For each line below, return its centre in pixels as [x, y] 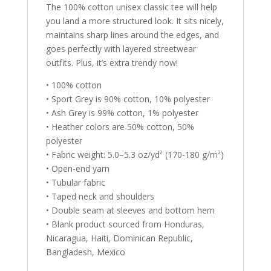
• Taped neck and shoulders [100, 197]
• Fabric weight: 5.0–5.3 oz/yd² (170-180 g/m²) [135, 155]
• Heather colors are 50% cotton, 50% [120, 127]
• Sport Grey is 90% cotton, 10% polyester [128, 99]
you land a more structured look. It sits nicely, [135, 21]
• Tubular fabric [75, 183]
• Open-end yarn [77, 169]
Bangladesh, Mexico [85, 252]
